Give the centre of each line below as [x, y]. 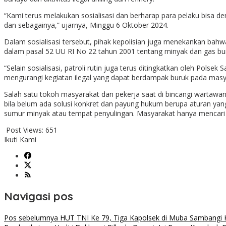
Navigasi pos [39, 196]
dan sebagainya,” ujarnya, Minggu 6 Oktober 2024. [86, 25]
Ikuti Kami [20, 140]
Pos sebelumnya [31, 217]
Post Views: [25, 130]
